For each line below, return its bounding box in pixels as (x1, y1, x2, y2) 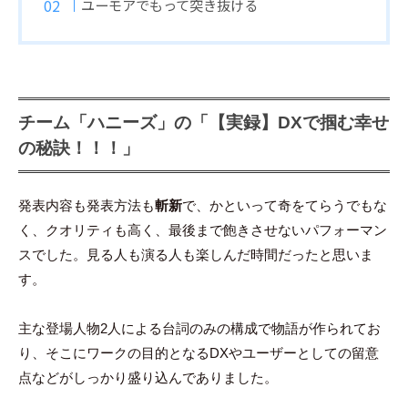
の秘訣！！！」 (18, 138, 139, 158)
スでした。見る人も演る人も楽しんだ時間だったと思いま (18, 247, 373, 263)
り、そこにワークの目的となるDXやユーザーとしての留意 (18, 345, 379, 362)
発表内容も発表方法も (18, 198, 155, 214)
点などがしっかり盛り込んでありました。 (18, 370, 278, 386)
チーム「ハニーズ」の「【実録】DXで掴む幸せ (18, 113, 389, 132)
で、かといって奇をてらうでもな (182, 198, 387, 214)
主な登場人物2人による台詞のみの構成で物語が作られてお (18, 321, 381, 337)
